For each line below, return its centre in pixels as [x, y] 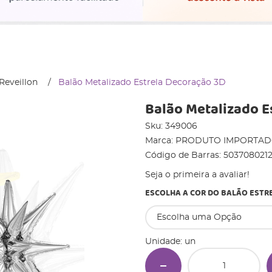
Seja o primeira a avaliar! [197, 175]
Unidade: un [170, 242]
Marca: [160, 141]
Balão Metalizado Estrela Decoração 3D [142, 83]
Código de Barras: [184, 156]
